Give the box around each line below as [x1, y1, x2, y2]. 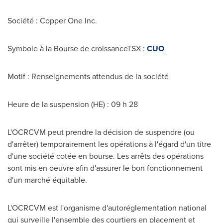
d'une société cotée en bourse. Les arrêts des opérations [7, 150, 204, 162]
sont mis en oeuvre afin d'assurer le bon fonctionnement [7, 162, 203, 174]
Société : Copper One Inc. [7, 15, 97, 26]
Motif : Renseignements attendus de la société [7, 71, 169, 82]
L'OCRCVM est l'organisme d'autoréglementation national [7, 202, 207, 214]
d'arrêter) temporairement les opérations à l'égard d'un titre [7, 138, 211, 150]
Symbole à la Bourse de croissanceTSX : [7, 43, 147, 54]
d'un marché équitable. [7, 174, 87, 186]
